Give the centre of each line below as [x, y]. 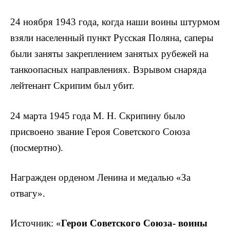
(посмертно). [37, 147]
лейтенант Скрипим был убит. [72, 86]
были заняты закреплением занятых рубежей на [109, 54]
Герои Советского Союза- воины [134, 223]
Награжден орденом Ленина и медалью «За [100, 177]
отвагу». [28, 193]
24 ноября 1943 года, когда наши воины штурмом [115, 22]
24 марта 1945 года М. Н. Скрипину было [98, 116]
